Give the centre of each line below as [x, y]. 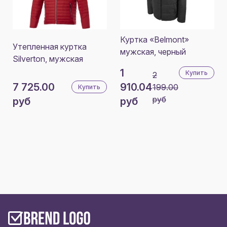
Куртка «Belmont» [155, 39]
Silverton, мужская [48, 59]
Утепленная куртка [50, 46]
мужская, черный [153, 51]
